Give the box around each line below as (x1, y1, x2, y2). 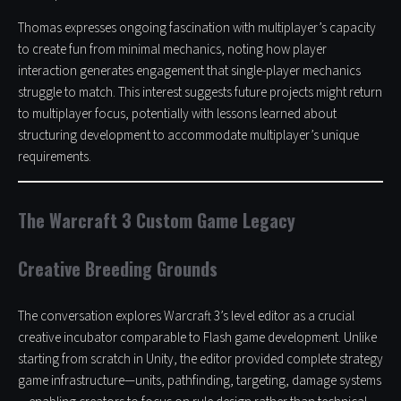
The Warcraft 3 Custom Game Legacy (18, 207, 295, 235)
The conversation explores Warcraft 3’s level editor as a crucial (18, 307, 354, 327)
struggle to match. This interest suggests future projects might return (18, 83, 382, 103)
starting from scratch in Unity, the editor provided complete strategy (18, 350, 383, 370)
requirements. (18, 148, 91, 167)
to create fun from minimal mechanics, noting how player (18, 40, 327, 60)
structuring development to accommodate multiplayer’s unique (18, 126, 359, 146)
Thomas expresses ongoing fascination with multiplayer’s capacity (18, 19, 376, 38)
